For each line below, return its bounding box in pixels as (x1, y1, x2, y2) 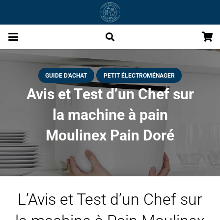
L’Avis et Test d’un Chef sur (18, 190, 202, 209)
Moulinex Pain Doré (46, 127, 174, 144)
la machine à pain (52, 106, 168, 124)
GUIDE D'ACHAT (45, 72, 87, 79)
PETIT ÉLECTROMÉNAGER (103, 72, 175, 79)
